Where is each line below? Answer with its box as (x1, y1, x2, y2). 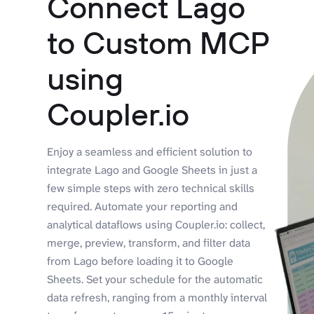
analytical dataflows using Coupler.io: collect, (47, 217, 266, 232)
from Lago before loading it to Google (47, 253, 234, 268)
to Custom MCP (47, 22, 269, 62)
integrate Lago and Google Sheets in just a (47, 162, 258, 177)
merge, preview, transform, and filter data (47, 235, 251, 250)
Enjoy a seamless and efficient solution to (47, 144, 253, 159)
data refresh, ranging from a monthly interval (47, 289, 268, 305)
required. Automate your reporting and (47, 198, 238, 214)
